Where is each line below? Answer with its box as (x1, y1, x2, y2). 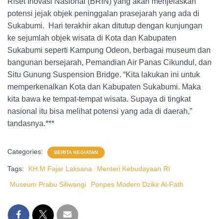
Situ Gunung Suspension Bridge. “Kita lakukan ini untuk (7, 70, 200, 79)
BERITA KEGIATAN (54, 150, 98, 155)
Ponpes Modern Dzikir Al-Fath (91, 180, 183, 189)
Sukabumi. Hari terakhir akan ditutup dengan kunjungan (7, 22, 202, 30)
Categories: (7, 148, 45, 156)
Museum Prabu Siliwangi (10, 180, 86, 189)
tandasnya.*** (7, 119, 54, 128)
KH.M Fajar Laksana (28, 165, 92, 173)
